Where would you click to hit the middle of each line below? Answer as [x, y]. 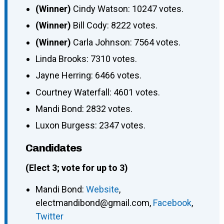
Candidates [53, 148]
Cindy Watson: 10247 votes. [128, 8]
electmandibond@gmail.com [92, 203]
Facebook [172, 203]
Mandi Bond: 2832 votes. [84, 109]
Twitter [49, 216]
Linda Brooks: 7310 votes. [86, 58]
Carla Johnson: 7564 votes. [126, 42]
